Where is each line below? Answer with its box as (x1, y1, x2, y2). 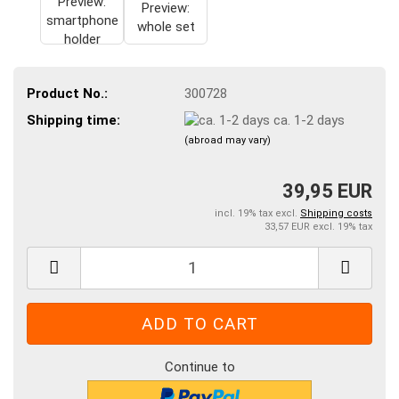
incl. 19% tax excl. (215, 207, 300, 219)
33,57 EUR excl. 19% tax (265, 220, 372, 232)
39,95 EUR (282, 179, 372, 202)
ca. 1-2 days (273, 111, 345, 128)
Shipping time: (27, 111, 120, 128)
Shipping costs (300, 207, 372, 219)
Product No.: (27, 85, 108, 102)
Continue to (164, 358, 235, 375)
